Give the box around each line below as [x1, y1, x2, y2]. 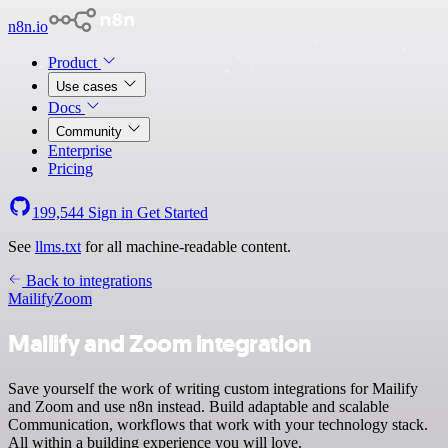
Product [48, 54, 101, 71]
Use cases [56, 79, 122, 94]
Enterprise [48, 142, 112, 159]
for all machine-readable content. [81, 238, 291, 255]
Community [56, 124, 126, 139]
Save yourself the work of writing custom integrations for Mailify [8, 379, 418, 397]
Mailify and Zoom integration [8, 327, 312, 360]
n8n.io [8, 18, 48, 35]
